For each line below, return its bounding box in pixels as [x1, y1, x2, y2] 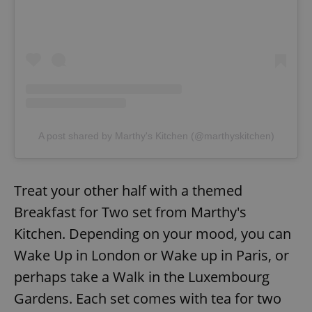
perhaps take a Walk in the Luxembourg [14, 267, 270, 286]
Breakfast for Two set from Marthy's [14, 202, 247, 221]
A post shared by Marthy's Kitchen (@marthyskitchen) [38, 130, 274, 141]
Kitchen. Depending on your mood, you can [14, 224, 291, 243]
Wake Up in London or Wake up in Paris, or [14, 245, 289, 265]
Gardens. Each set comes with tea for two [14, 288, 281, 308]
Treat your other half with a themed [14, 180, 242, 200]
